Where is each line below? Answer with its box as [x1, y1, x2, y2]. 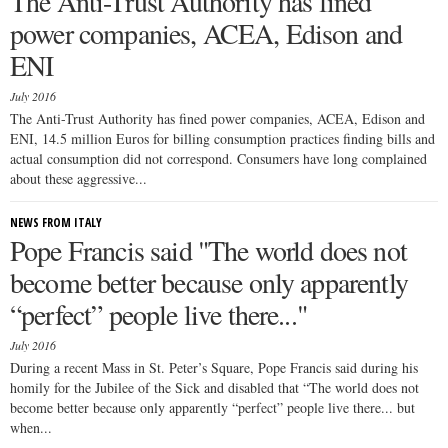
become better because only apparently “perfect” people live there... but [10, 398, 415, 417]
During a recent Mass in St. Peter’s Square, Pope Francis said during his [10, 358, 418, 377]
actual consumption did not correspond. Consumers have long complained [10, 149, 427, 168]
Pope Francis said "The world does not [10, 231, 407, 269]
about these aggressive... [10, 169, 147, 188]
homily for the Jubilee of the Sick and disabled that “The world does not [10, 378, 419, 397]
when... [10, 418, 52, 437]
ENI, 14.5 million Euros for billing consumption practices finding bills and [10, 129, 435, 148]
